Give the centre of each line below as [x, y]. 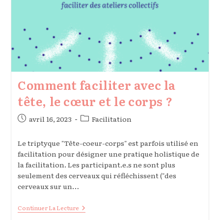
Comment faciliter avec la [96, 85]
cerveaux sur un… [48, 186]
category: [96, 129]
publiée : [32, 129]
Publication [37, 119]
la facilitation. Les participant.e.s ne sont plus [96, 165]
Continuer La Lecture [48, 208]
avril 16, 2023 [50, 119]
